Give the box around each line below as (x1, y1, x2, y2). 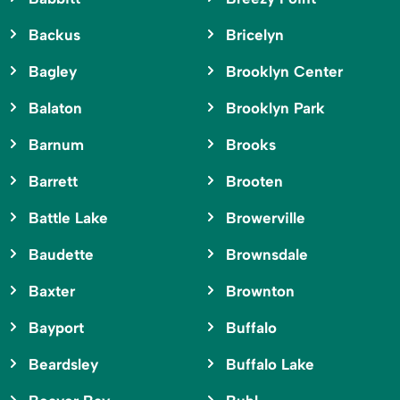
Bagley (29, 62, 77, 80)
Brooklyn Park (225, 98, 325, 117)
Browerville (225, 208, 305, 227)
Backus (29, 25, 80, 44)
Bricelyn (225, 25, 284, 44)
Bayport (29, 318, 84, 337)
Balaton (29, 98, 82, 117)
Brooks (225, 135, 276, 154)
